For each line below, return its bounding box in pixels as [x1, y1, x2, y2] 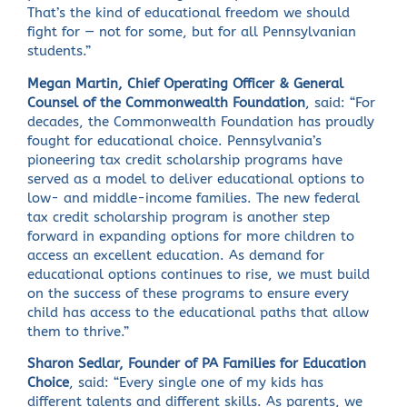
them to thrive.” [27, 323, 130, 340]
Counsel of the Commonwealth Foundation [27, 94, 306, 111]
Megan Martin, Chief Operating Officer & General [27, 75, 344, 92]
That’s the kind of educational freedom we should [27, 5, 351, 21]
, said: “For [305, 94, 376, 111]
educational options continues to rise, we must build [27, 266, 371, 283]
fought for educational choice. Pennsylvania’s [27, 133, 323, 149]
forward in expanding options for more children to [27, 228, 355, 244]
